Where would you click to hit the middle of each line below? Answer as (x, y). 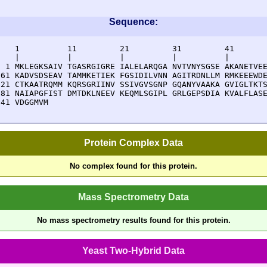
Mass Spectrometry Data (133, 197)
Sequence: (133, 22)
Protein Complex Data (133, 143)
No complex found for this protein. (133, 166)
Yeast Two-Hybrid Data (133, 250)
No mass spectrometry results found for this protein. (133, 220)
